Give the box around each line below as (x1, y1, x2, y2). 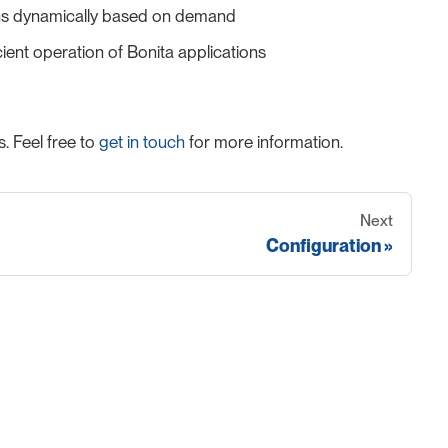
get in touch (99, 132, 185, 152)
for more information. (185, 132, 343, 152)
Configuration (266, 234, 381, 256)
